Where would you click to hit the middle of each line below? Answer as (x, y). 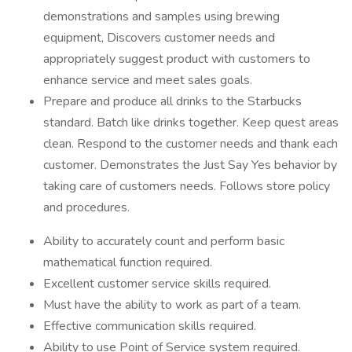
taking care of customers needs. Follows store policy (187, 186)
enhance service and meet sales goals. (148, 80)
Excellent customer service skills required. (157, 284)
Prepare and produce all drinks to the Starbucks (172, 101)
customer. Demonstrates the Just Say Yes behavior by (190, 165)
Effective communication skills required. (150, 326)
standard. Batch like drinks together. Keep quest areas (191, 123)
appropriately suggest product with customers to (177, 59)
